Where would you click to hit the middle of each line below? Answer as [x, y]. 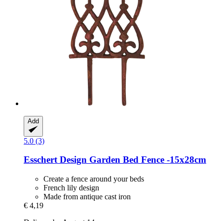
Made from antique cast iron [87, 197]
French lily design [71, 188]
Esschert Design [55, 160]
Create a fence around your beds [94, 179]
